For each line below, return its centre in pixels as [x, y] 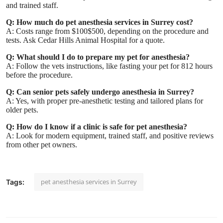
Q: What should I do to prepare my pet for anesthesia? [98, 57]
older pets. [22, 110]
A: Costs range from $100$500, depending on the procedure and [107, 31]
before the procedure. [39, 75]
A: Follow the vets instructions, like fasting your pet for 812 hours [109, 66]
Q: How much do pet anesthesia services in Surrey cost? [100, 22]
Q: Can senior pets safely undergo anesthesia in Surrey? [100, 92]
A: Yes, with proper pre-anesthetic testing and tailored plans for [105, 101]
